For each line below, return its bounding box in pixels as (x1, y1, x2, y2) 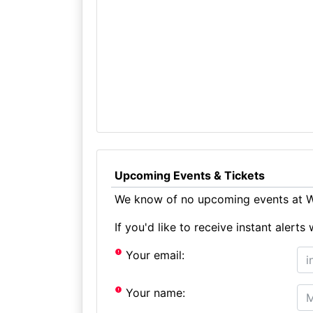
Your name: (122, 285, 186, 300)
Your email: (122, 247, 185, 262)
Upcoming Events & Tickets (114, 168, 265, 182)
